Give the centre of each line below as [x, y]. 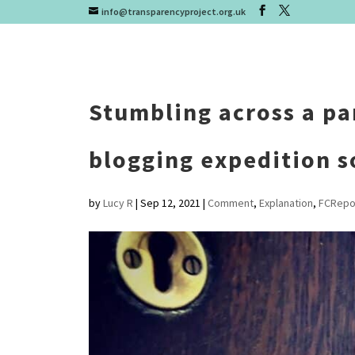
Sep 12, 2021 [170, 203]
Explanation [286, 203]
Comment [230, 203]
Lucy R [118, 203]
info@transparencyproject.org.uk [173, 11]
